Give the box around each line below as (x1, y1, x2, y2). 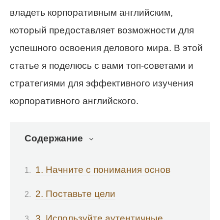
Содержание (25, 133, 83, 143)
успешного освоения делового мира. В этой (10, 42, 203, 53)
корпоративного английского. (10, 95, 138, 106)
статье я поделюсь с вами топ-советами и (10, 60, 193, 71)
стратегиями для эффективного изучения (10, 78, 193, 88)
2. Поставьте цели (35, 189, 115, 199)
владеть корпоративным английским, (10, 7, 173, 18)
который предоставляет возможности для (10, 25, 194, 35)
